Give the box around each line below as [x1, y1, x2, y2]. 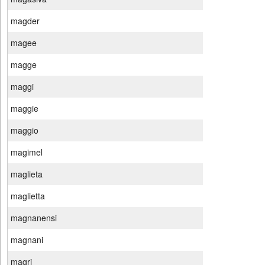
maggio [11, 124, 38, 137]
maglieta [11, 168, 43, 180]
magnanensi [11, 212, 57, 224]
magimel [11, 146, 43, 159]
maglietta [11, 190, 45, 202]
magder [11, 15, 40, 27]
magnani [11, 234, 43, 246]
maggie [11, 102, 38, 115]
